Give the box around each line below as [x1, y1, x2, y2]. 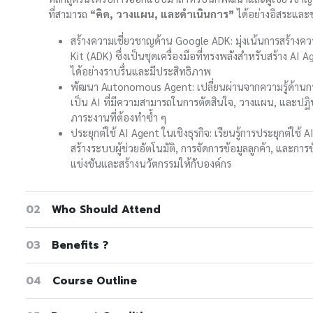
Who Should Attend [52, 202, 161, 218]
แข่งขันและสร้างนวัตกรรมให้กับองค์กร [71, 156, 231, 170]
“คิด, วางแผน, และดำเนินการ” [90, 6, 234, 20]
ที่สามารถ [48, 6, 90, 20]
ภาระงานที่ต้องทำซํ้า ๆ [71, 110, 166, 124]
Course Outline [52, 273, 137, 289]
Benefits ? [52, 238, 108, 254]
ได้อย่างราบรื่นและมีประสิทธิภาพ [71, 64, 211, 78]
